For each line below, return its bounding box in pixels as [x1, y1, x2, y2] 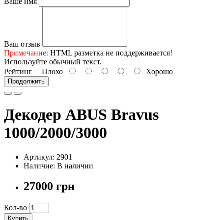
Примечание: [4, 48, 48, 57]
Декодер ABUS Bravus [4, 106, 159, 124]
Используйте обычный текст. [4, 57, 102, 66]
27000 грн [24, 180, 75, 193]
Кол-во [4, 203, 27, 212]
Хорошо [142, 67, 173, 76]
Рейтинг [4, 67, 32, 76]
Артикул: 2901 [24, 152, 72, 161]
